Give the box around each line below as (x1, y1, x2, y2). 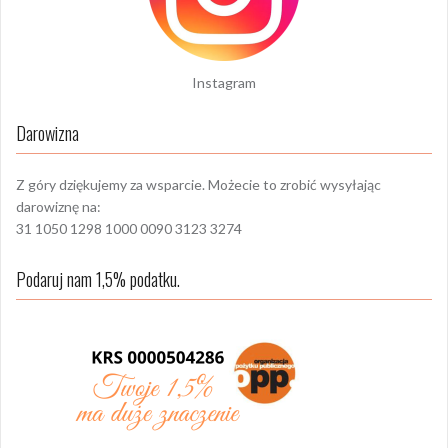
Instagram (192, 74, 256, 92)
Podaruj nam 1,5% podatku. (16, 266, 180, 293)
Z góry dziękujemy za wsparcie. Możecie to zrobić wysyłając (16, 176, 381, 194)
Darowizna (16, 120, 79, 147)
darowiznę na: (16, 198, 101, 216)
